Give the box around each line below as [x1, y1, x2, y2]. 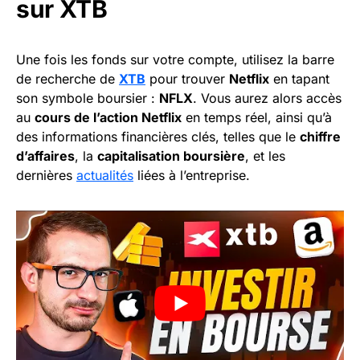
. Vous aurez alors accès [193, 90, 342, 107]
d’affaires [16, 148, 75, 165]
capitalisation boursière [97, 148, 245, 165]
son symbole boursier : [16, 90, 159, 107]
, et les [245, 148, 285, 165]
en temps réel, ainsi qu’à [182, 109, 332, 126]
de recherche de [16, 71, 119, 88]
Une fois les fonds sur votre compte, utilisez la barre [16, 51, 334, 68]
